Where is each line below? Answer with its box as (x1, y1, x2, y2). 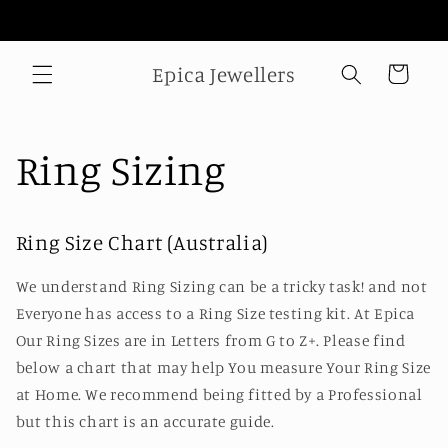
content (30, 22, 93, 42)
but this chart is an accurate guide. (15, 412, 275, 432)
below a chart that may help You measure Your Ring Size (15, 358, 431, 378)
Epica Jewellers (152, 60, 296, 87)
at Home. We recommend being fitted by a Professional (15, 385, 423, 405)
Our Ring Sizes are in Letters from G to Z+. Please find (15, 331, 406, 351)
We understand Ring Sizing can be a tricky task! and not (15, 277, 428, 297)
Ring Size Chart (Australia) (15, 228, 269, 255)
